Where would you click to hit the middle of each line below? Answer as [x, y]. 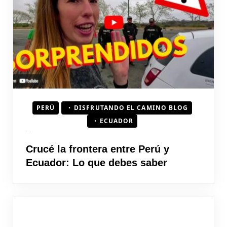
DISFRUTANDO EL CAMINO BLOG [131, 107]
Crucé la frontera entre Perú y [98, 149]
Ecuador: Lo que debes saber [97, 162]
